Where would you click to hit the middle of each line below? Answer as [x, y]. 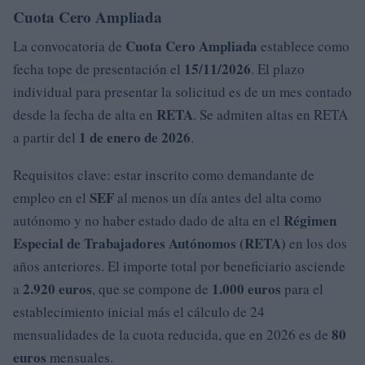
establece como [303, 46]
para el [302, 288]
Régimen [310, 220]
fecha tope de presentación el [99, 68]
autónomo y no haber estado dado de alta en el [148, 220]
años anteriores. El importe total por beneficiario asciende [179, 266]
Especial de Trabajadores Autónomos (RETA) [150, 243]
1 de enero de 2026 [135, 137]
